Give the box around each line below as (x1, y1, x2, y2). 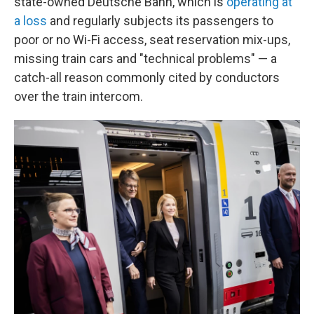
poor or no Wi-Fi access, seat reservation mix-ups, (14, 32, 290, 47)
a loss (14, 13, 47, 28)
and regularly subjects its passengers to (47, 13, 273, 28)
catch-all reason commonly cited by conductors (14, 70, 280, 85)
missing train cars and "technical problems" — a (14, 51, 277, 66)
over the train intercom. (14, 89, 143, 104)
